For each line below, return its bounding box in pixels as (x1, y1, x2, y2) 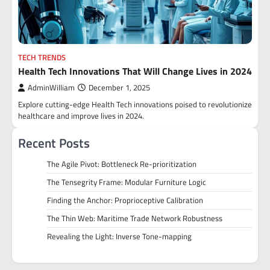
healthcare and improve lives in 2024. (18, 110, 144, 122)
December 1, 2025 (89, 82, 150, 93)
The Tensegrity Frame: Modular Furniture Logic (47, 176, 206, 188)
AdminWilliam (28, 82, 75, 93)
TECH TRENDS (18, 52, 66, 63)
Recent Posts (18, 133, 90, 152)
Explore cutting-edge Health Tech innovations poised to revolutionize (18, 98, 252, 110)
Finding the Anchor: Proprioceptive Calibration (47, 194, 203, 206)
